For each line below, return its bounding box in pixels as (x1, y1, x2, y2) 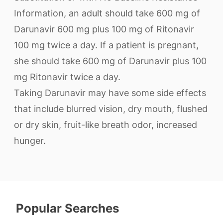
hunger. (14, 135, 46, 146)
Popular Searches (16, 201, 119, 216)
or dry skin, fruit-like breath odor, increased (14, 119, 197, 130)
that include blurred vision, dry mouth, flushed (14, 104, 208, 114)
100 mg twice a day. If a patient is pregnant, (14, 40, 199, 50)
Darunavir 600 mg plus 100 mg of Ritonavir (14, 24, 194, 34)
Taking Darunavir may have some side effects (14, 88, 206, 98)
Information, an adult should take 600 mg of (14, 8, 200, 18)
